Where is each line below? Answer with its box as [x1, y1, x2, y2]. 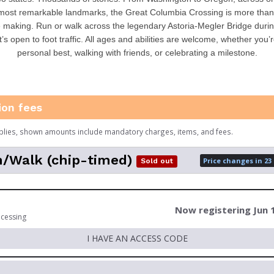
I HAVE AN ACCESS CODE [86, 232, 188, 244]
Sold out [141, 157, 174, 166]
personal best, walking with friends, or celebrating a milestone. [17, 48, 257, 57]
